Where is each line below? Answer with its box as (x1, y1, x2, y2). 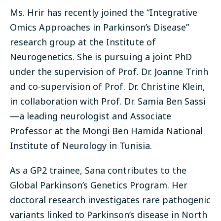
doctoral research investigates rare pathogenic (10, 194, 211, 206)
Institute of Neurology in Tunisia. (10, 140, 152, 152)
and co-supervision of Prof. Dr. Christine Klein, (10, 80, 205, 93)
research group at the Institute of (10, 36, 156, 48)
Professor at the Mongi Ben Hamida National (10, 125, 203, 137)
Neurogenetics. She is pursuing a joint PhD (10, 51, 192, 63)
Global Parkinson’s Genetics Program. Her (10, 179, 187, 191)
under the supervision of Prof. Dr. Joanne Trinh (10, 66, 208, 78)
